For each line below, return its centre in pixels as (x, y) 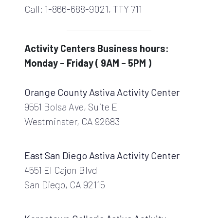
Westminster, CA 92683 (72, 121)
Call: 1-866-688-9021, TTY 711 (83, 9)
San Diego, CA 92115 (65, 184)
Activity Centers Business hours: (97, 48)
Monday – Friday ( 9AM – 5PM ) (88, 63)
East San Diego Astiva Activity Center (102, 155)
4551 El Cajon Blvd (61, 170)
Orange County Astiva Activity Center (102, 92)
